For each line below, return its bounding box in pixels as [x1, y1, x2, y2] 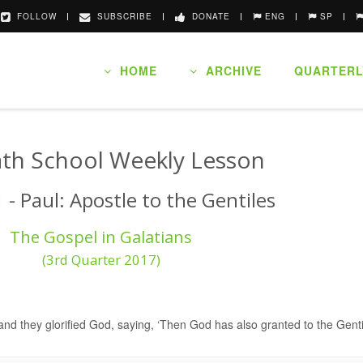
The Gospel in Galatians [10, 226, 193, 248]
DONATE [186, 11, 230, 22]
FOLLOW [11, 11, 57, 22]
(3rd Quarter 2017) [41, 250, 160, 269]
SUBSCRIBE [91, 11, 152, 22]
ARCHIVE [198, 62, 262, 79]
